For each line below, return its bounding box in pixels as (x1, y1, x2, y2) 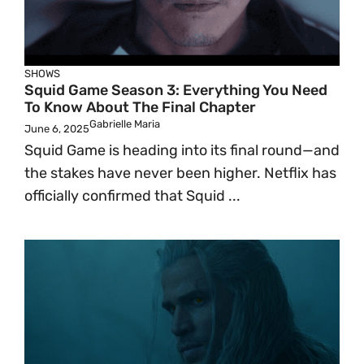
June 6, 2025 (24, 123, 89, 135)
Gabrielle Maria (89, 118, 160, 130)
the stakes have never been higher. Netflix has (24, 164, 336, 182)
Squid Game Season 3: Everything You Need (24, 81, 327, 99)
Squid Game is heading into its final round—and (24, 141, 340, 159)
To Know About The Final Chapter (24, 98, 256, 116)
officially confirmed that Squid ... (24, 187, 240, 205)
